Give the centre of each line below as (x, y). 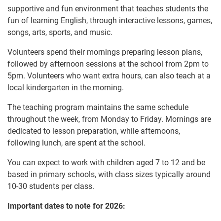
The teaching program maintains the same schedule (98, 107)
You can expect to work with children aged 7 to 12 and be (106, 162)
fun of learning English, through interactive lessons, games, (110, 20)
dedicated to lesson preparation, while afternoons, (94, 131)
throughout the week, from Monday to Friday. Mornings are (109, 119)
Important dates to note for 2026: (66, 206)
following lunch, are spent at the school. (76, 143)
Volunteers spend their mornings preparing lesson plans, (105, 52)
